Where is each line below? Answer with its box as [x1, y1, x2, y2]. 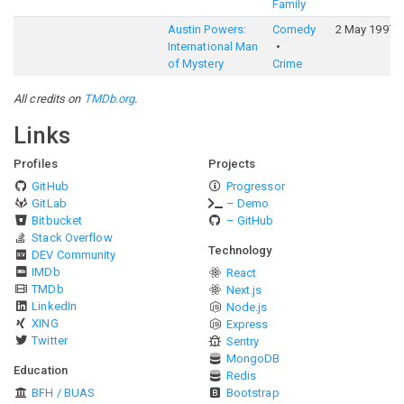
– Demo [225, 197, 270, 210]
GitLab [32, 197, 67, 210]
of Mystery [167, 57, 224, 70]
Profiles [14, 157, 58, 170]
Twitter [32, 334, 68, 347]
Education [14, 363, 68, 377]
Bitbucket [32, 214, 83, 227]
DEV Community [32, 248, 116, 262]
